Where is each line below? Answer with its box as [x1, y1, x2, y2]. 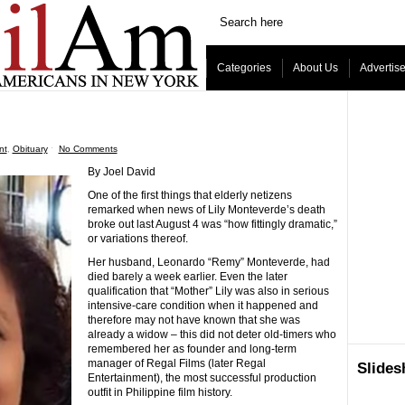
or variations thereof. [87, 232, 188, 245]
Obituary [12, 144, 48, 154]
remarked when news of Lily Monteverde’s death [87, 203, 325, 216]
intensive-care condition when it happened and [87, 299, 318, 312]
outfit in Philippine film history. [87, 386, 232, 399]
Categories [216, 61, 271, 74]
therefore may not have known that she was [87, 314, 300, 326]
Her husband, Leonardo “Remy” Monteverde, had [87, 256, 330, 268]
